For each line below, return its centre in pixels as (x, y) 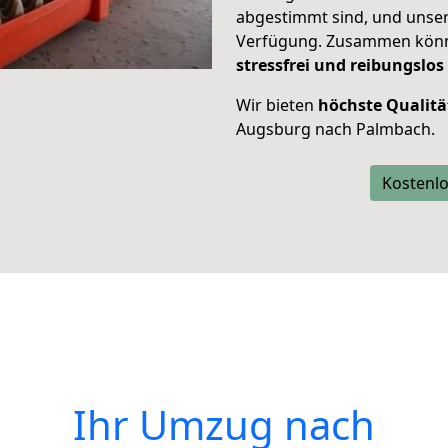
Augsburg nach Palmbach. (335, 129)
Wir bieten (277, 105)
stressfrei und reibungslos (340, 65)
